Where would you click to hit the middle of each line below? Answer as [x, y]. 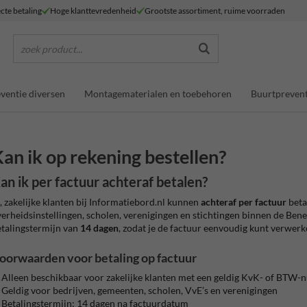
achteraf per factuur [243, 202]
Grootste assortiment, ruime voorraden [215, 10]
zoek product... [51, 49]
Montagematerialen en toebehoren [158, 93]
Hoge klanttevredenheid [93, 10]
